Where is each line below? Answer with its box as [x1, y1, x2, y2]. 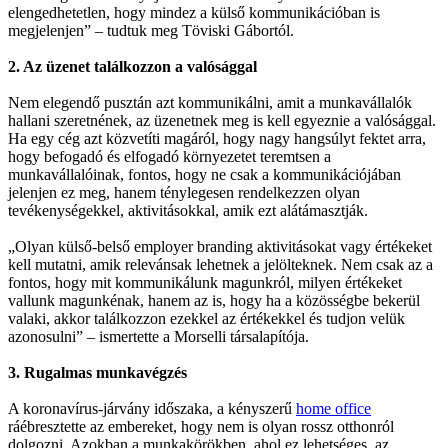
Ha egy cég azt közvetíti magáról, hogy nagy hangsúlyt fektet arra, [8, 130, 426, 148]
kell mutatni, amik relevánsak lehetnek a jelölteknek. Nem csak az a [8, 256, 433, 274]
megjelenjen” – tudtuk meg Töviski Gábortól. [8, 22, 294, 40]
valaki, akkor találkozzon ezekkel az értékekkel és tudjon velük [8, 310, 405, 328]
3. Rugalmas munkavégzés [8, 364, 187, 382]
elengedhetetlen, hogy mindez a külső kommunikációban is [8, 4, 380, 22]
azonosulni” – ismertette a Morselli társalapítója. [8, 328, 309, 346]
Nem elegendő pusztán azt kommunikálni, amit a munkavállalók [8, 94, 412, 112]
